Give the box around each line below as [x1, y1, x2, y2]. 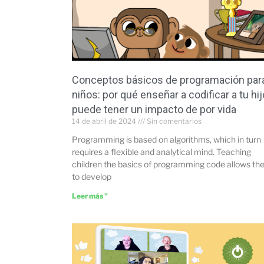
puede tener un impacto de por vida [72, 103, 236, 116]
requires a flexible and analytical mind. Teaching [72, 147, 251, 157]
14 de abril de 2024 [72, 117, 138, 126]
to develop [72, 171, 111, 182]
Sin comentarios [145, 117, 202, 126]
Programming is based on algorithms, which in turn [72, 134, 261, 145]
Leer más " [72, 192, 108, 201]
